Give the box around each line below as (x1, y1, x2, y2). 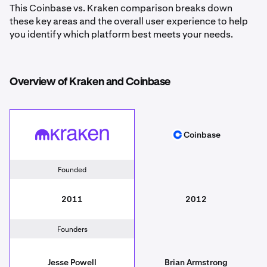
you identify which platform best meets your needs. (10, 27, 233, 41)
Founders (57, 224, 88, 234)
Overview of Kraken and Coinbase (10, 76, 170, 88)
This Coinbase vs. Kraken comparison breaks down (10, 1, 232, 14)
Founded (58, 164, 86, 175)
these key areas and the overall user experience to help (10, 14, 248, 27)
